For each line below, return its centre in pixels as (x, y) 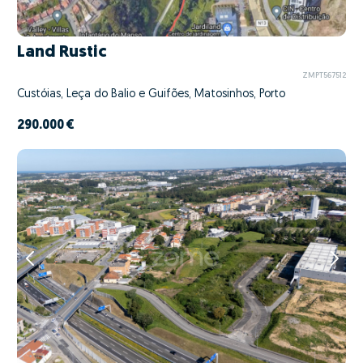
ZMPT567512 (324, 75)
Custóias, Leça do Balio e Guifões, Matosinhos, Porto (151, 95)
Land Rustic (62, 53)
